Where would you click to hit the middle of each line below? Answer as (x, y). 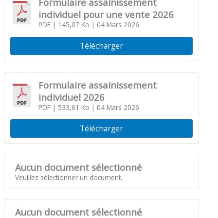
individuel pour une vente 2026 (106, 15)
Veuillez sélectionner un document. (68, 178)
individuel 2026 (71, 97)
